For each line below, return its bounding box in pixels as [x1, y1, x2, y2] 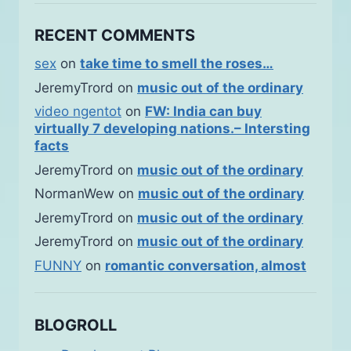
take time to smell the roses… [80, 56, 273, 72]
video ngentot [34, 103, 121, 120]
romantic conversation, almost [105, 257, 306, 273]
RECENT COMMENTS [34, 26, 195, 45]
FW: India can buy [145, 103, 262, 120]
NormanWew [34, 186, 114, 202]
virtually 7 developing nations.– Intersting [34, 121, 310, 137]
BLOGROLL [34, 315, 117, 335]
